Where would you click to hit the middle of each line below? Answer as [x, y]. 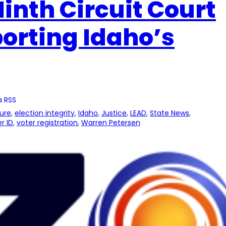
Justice [114, 113]
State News [169, 113]
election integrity [45, 113]
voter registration [47, 123]
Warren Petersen [111, 123]
